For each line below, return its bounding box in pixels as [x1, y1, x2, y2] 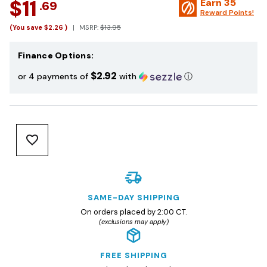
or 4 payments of [18, 71, 91, 82]
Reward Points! [200, 8, 254, 18]
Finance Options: [18, 50, 94, 61]
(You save [10, 23, 42, 32]
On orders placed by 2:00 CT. [80, 207, 187, 218]
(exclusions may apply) [98, 218, 169, 226]
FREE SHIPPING [100, 250, 167, 261]
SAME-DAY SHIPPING [87, 193, 180, 203]
